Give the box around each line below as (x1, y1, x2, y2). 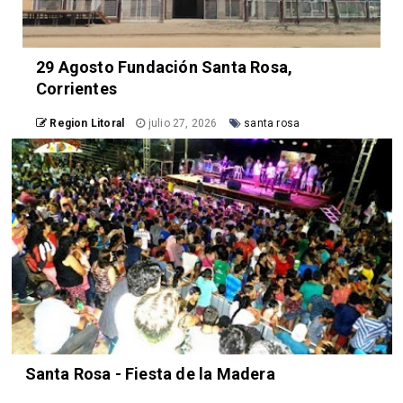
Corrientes (36, 79, 117, 99)
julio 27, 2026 (145, 117, 220, 130)
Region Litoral (49, 117, 125, 130)
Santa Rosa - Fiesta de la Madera (24, 364, 275, 384)
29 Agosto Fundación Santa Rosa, (36, 58, 293, 77)
